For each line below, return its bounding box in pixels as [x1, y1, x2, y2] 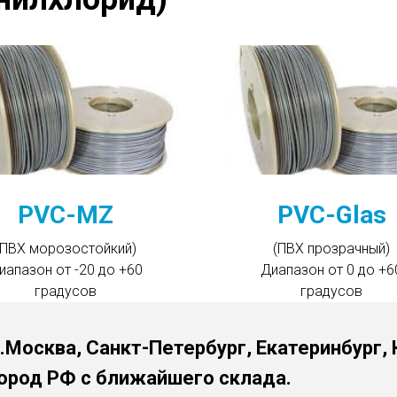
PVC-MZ [18, 199, 113, 230]
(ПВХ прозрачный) [273, 239, 390, 257]
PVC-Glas [276, 199, 386, 230]
